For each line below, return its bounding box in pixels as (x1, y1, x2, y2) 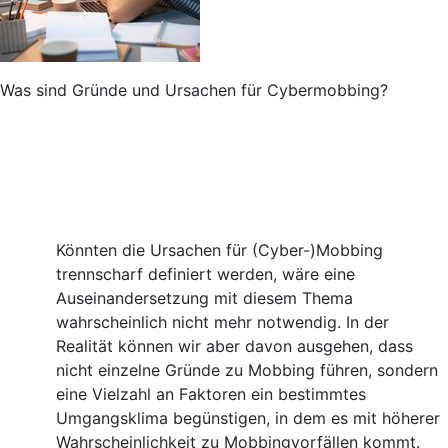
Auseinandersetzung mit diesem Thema (56, 288, 353, 308)
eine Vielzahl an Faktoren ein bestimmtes (56, 384, 366, 404)
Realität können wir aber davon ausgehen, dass (56, 336, 413, 356)
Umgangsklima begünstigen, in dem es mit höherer (56, 408, 440, 428)
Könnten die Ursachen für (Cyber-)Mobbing (56, 240, 383, 260)
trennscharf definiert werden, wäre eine (56, 264, 355, 284)
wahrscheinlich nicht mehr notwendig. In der (56, 312, 389, 332)
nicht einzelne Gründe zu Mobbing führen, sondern (56, 360, 438, 380)
